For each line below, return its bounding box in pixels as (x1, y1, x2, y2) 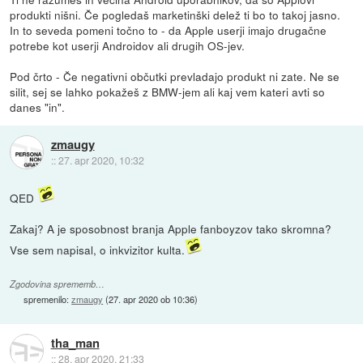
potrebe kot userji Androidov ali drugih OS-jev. (10, 37, 246, 54)
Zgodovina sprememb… (10, 277, 105, 290)
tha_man (50, 333, 100, 352)
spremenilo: (23, 292, 72, 305)
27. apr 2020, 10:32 (58, 152, 144, 167)
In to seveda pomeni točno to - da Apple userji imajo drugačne (10, 22, 327, 39)
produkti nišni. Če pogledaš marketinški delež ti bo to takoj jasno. (10, 6, 341, 23)
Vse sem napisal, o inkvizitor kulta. (10, 241, 186, 258)
